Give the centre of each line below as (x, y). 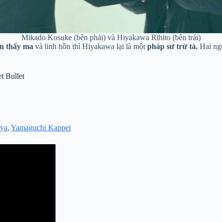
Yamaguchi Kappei (41, 128)
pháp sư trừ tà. (172, 46)
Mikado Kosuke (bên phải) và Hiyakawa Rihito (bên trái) (111, 37)
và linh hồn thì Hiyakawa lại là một (90, 46)
